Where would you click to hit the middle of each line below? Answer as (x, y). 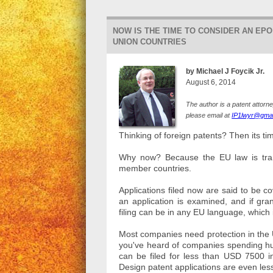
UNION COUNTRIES (150, 42)
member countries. (155, 168)
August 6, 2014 (211, 82)
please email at (209, 115)
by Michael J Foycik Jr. (225, 71)
